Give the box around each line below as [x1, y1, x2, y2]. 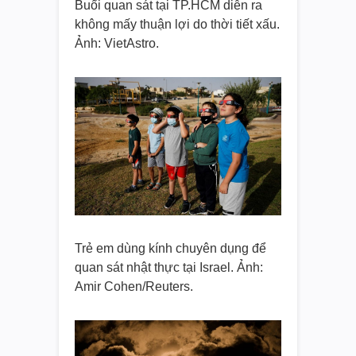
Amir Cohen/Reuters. [75, 279, 193, 293]
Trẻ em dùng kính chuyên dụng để [75, 241, 266, 255]
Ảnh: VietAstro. [75, 37, 159, 51]
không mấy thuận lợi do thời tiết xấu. [75, 17, 280, 32]
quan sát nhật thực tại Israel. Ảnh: [75, 260, 263, 274]
